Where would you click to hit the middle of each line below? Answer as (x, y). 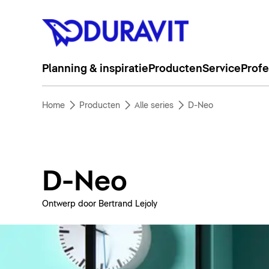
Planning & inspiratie (95, 69)
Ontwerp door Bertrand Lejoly (99, 204)
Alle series (154, 106)
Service (221, 69)
